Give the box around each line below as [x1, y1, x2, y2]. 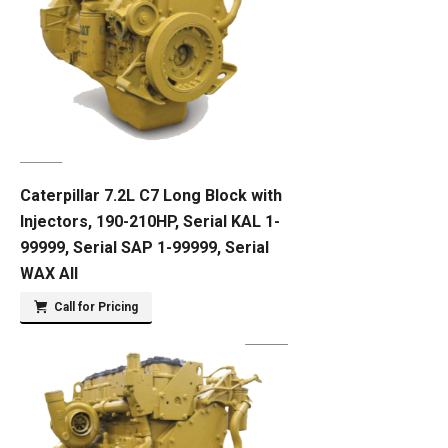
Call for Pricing [54, 300, 138, 314]
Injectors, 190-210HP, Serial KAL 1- [20, 212, 280, 231]
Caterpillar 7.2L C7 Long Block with [20, 186, 282, 205]
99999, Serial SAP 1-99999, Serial [20, 238, 269, 257]
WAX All [20, 264, 78, 283]
